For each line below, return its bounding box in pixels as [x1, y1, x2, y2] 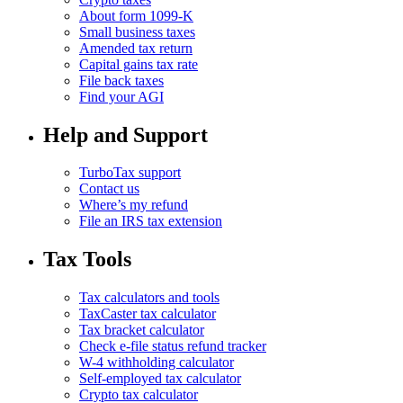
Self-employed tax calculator [79, 371, 241, 387]
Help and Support [43, 122, 208, 147]
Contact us [79, 181, 139, 197]
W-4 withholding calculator [79, 354, 234, 371]
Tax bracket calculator [79, 322, 204, 338]
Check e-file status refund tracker [79, 338, 266, 354]
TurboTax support [79, 165, 181, 181]
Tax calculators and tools [79, 290, 219, 306]
